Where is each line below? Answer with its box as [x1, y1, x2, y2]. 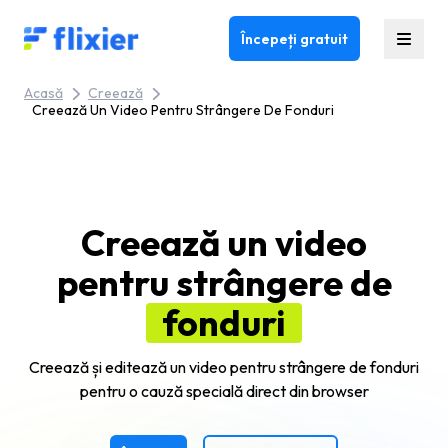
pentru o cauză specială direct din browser [79, 381, 369, 401]
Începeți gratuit [241, 29, 348, 48]
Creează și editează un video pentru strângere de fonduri [29, 357, 419, 377]
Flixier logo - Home [23, 28, 152, 48]
